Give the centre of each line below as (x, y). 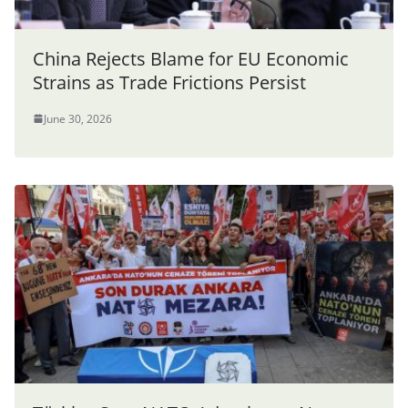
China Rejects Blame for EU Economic (191, 58)
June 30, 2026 (78, 118)
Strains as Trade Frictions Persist (169, 82)
